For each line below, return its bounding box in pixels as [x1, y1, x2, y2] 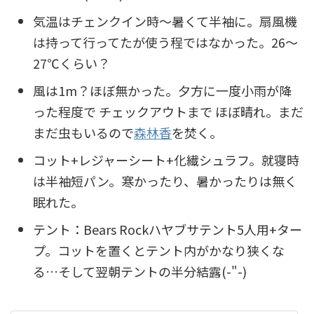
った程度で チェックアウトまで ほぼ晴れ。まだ [33, 102, 303, 121]
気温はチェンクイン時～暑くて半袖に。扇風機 [33, 12, 297, 31]
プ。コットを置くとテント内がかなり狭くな [33, 241, 285, 260]
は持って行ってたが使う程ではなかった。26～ [33, 33, 298, 52]
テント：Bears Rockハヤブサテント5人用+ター [33, 220, 302, 239]
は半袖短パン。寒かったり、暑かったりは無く [33, 172, 297, 191]
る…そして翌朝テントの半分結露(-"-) [33, 262, 247, 281]
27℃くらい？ [33, 54, 110, 73]
